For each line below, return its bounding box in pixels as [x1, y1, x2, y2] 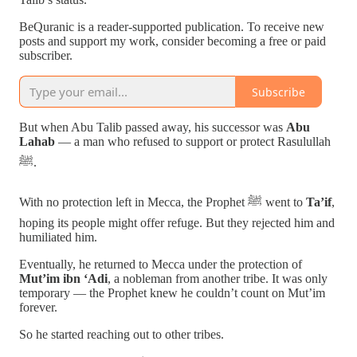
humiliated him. [19, 230, 97, 245]
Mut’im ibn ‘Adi [19, 272, 108, 286]
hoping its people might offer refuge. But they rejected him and [19, 216, 335, 230]
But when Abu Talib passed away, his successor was [19, 120, 286, 135]
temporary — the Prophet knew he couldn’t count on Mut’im [19, 286, 325, 300]
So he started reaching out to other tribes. [19, 328, 224, 342]
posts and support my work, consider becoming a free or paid [19, 34, 326, 49]
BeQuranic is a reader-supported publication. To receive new [19, 20, 324, 34]
